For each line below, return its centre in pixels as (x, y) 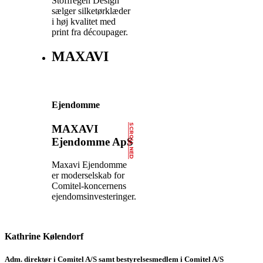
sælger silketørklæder (91, 11)
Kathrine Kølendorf (44, 236)
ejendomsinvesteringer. (94, 196)
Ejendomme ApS (92, 141)
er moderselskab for (88, 175)
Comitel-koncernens (89, 186)
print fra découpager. (90, 32)
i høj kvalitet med (84, 21)
